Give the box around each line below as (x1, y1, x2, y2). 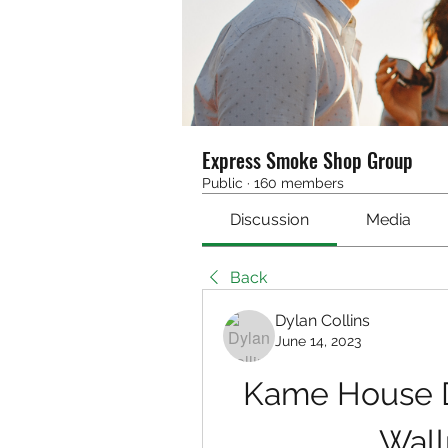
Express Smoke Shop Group (202, 145, 413, 175)
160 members (254, 175, 344, 191)
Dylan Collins (275, 311, 370, 330)
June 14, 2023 (275, 333, 361, 349)
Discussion (230, 210, 310, 229)
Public (202, 175, 243, 191)
